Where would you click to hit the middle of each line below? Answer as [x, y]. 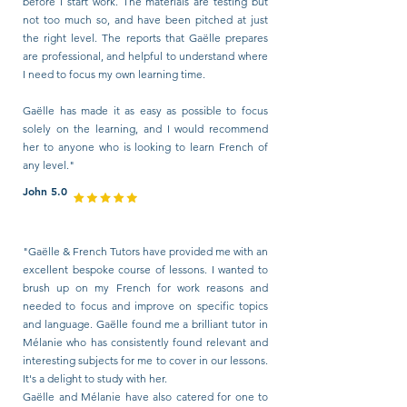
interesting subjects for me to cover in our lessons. [145, 360]
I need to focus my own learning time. [114, 74]
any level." [49, 165]
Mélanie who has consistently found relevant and [145, 342]
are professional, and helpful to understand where [145, 56]
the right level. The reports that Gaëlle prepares [145, 38]
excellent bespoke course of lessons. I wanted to [145, 269]
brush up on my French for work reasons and [145, 288]
